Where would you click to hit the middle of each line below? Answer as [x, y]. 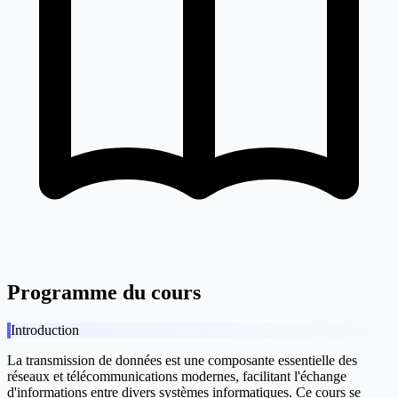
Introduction [45, 330]
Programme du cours [104, 293]
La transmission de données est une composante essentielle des [182, 361]
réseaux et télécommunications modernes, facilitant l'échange [177, 377]
